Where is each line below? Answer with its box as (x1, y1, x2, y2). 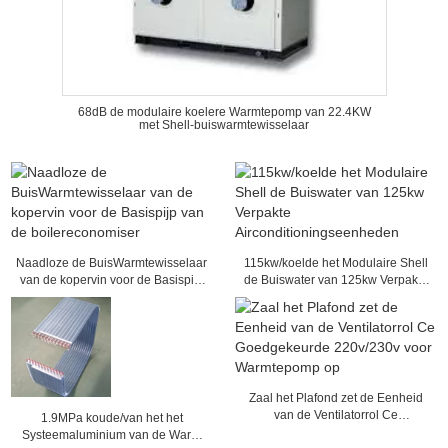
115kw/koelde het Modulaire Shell (243, 256, 428, 270)
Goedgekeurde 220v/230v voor (251, 425, 421, 439)
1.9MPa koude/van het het (40, 411, 183, 425)
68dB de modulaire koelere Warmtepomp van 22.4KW (77, 105, 371, 119)
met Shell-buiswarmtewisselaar (139, 118, 309, 132)
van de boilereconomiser (44, 290, 180, 304)
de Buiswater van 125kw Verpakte (243, 273, 428, 287)
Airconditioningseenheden (263, 290, 408, 304)
